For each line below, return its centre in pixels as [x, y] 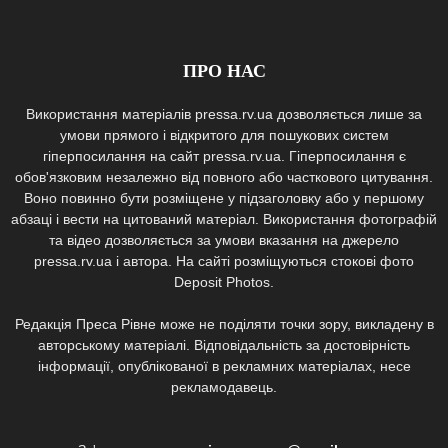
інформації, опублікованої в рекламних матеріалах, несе [224, 366]
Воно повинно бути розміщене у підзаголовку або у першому [224, 198]
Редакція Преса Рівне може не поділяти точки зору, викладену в [224, 324]
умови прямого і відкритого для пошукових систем [224, 135]
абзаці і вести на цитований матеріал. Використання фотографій [224, 219]
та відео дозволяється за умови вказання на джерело [224, 240]
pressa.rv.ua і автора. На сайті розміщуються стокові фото [224, 261]
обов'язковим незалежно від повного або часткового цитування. [224, 177]
